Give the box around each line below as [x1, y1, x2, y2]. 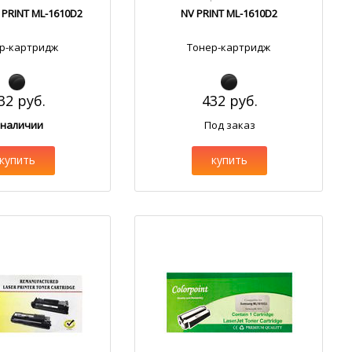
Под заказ [203, 118, 255, 132]
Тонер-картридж [187, 40, 271, 54]
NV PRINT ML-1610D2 [180, 6, 277, 20]
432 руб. [201, 91, 258, 110]
